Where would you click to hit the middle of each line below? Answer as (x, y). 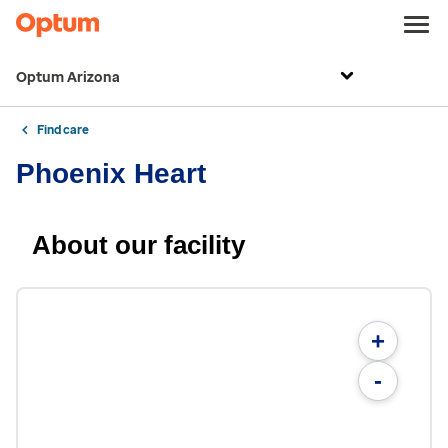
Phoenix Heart (111, 173)
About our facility (138, 245)
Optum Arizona (68, 77)
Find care (63, 130)
